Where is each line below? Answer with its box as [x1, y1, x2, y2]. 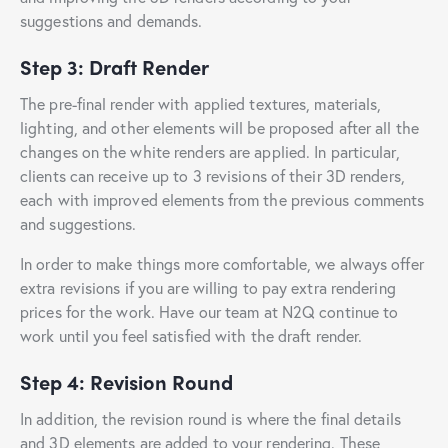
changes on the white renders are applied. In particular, [20, 140, 400, 162]
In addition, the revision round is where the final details [20, 407, 401, 429]
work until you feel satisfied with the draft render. [20, 324, 363, 346]
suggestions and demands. [20, 9, 203, 31]
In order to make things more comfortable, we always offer [20, 252, 424, 274]
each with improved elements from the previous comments [20, 188, 425, 210]
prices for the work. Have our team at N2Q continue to [20, 300, 399, 322]
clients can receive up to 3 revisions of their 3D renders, [20, 164, 405, 186]
